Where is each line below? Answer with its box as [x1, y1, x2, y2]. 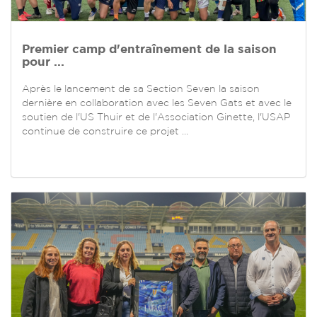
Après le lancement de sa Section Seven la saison [22, 83, 260, 95]
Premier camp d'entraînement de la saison [22, 42, 277, 56]
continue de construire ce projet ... [22, 125, 188, 137]
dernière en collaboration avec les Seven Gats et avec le [22, 97, 292, 109]
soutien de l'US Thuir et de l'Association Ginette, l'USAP [22, 111, 290, 123]
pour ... [22, 54, 64, 69]
